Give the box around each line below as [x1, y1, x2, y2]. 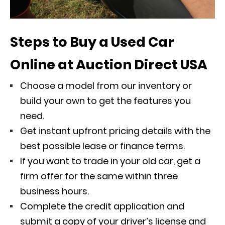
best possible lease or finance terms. [20, 140, 187, 153]
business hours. [20, 185, 91, 198]
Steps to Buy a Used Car [10, 33, 174, 52]
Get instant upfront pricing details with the [20, 125, 210, 138]
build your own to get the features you [20, 94, 191, 107]
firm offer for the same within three [20, 170, 178, 183]
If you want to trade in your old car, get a [20, 155, 200, 168]
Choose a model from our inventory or [20, 79, 192, 92]
